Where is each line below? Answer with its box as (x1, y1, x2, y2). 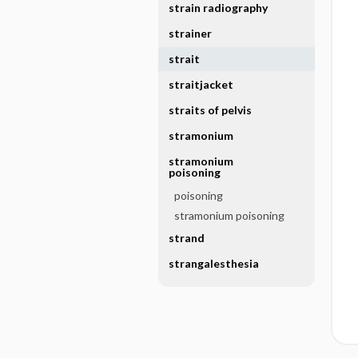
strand (168, 231, 205, 245)
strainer (168, 26, 212, 40)
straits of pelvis (168, 103, 252, 117)
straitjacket (168, 78, 233, 91)
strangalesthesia (168, 257, 259, 270)
